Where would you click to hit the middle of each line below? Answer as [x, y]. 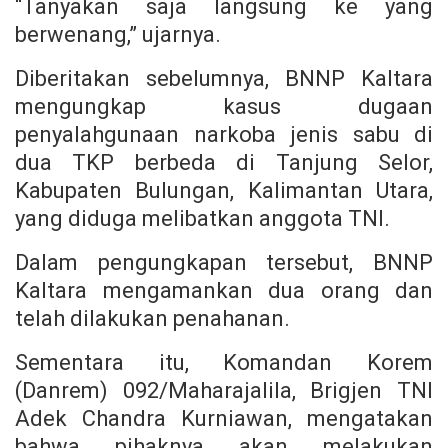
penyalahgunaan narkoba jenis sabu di [224, 134]
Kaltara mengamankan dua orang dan [224, 290]
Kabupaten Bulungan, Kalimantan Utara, [224, 190]
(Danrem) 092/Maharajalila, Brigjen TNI [224, 390]
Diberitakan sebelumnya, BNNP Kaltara [224, 78]
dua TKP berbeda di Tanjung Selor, [224, 162]
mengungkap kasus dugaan [224, 106]
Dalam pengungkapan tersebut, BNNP [224, 262]
